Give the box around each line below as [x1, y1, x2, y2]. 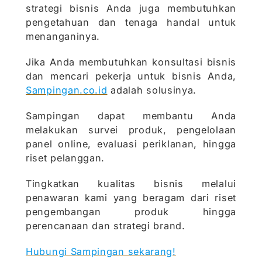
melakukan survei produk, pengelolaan [26, 124, 236, 136]
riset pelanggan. [26, 152, 105, 164]
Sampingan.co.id [26, 84, 108, 96]
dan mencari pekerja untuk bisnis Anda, [26, 70, 236, 82]
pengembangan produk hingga [26, 206, 236, 218]
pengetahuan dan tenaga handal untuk [26, 16, 236, 29]
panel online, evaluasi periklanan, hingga [26, 138, 236, 150]
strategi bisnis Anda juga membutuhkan [26, 2, 236, 15]
